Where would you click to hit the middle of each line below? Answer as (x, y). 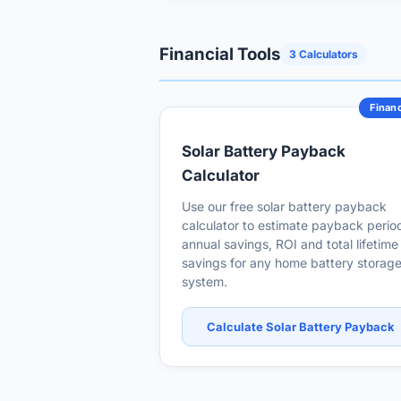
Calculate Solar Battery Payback (301, 327)
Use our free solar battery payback (284, 206)
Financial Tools (220, 54)
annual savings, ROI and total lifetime (290, 244)
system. (205, 282)
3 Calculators (324, 54)
